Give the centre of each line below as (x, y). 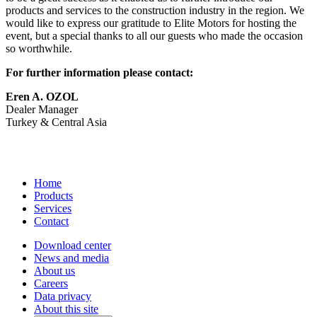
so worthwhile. (39, 49)
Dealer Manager (42, 110)
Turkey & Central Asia (56, 122)
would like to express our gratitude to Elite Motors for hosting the (151, 23)
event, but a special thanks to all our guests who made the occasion (154, 36)
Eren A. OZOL (42, 97)
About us (54, 271)
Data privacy (63, 296)
